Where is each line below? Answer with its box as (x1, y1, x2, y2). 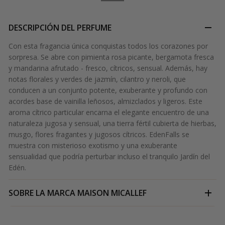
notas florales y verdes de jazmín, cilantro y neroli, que (9, 74, 186, 84)
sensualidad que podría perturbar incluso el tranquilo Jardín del (9, 152, 210, 162)
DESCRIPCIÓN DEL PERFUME (9, 22, 111, 34)
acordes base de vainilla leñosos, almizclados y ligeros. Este (9, 96, 202, 106)
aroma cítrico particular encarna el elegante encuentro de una (9, 107, 209, 118)
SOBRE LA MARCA (9, 187, 75, 199)
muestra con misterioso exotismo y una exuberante (9, 141, 177, 151)
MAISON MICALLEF (77, 187, 147, 199)
